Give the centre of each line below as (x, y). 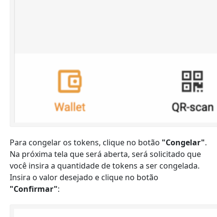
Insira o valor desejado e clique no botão (84, 177)
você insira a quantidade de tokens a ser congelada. (105, 166)
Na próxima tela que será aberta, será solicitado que (105, 154)
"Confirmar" (34, 189)
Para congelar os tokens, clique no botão (85, 142)
